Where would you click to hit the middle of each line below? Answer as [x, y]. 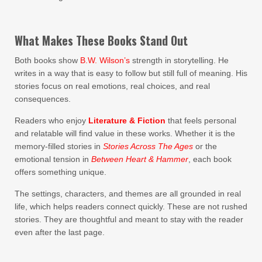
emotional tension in [53, 159]
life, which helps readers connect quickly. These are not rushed [131, 206]
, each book [210, 159]
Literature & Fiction [127, 120]
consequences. [43, 99]
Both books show [47, 60]
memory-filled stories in [59, 146]
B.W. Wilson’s [105, 60]
